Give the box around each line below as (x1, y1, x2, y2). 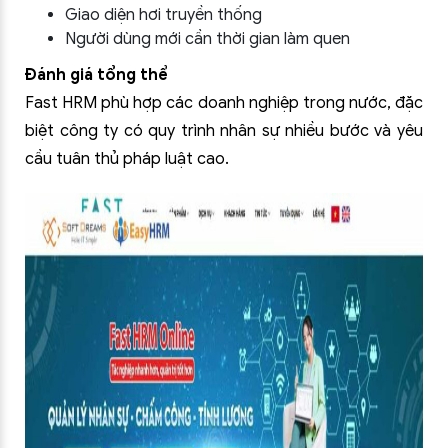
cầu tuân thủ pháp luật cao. (25, 149, 229, 169)
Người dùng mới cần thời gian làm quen (65, 29, 350, 49)
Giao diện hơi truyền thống (65, 5, 262, 25)
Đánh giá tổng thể (25, 65, 168, 85)
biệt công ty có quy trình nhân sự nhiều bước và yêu (25, 121, 423, 141)
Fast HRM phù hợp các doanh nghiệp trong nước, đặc (25, 93, 423, 113)
